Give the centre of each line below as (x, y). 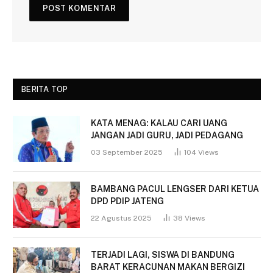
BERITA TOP (45, 89)
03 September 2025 (127, 152)
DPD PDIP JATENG (127, 201)
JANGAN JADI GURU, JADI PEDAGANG (167, 135)
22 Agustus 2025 (121, 218)
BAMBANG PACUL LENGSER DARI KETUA (175, 189)
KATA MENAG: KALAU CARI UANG (159, 123)
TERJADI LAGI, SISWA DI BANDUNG (163, 254)
